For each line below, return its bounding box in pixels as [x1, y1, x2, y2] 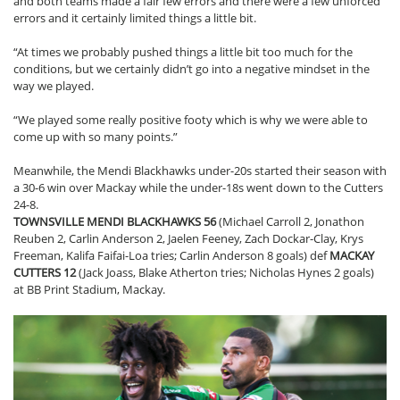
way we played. [13, 78, 94, 95]
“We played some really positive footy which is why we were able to [13, 112, 368, 129]
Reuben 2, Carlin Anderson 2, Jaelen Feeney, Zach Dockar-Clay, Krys [13, 230, 363, 247]
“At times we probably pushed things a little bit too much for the [13, 44, 353, 61]
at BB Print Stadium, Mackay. [13, 281, 165, 298]
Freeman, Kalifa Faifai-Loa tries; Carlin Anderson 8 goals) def [13, 247, 329, 264]
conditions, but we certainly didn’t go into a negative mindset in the [13, 61, 370, 78]
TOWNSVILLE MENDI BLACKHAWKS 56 [13, 213, 216, 230]
